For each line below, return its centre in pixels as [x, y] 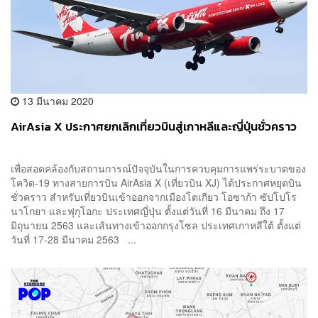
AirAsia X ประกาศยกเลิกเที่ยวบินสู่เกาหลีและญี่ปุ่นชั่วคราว [154, 127]
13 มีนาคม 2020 [56, 101]
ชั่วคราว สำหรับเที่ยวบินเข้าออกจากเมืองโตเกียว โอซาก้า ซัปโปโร [154, 197]
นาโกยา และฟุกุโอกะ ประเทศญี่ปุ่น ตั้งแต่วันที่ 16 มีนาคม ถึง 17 [148, 211]
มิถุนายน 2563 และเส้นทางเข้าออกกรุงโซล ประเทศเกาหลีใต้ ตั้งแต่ [156, 225]
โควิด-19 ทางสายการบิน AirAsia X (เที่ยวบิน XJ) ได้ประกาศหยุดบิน [156, 183]
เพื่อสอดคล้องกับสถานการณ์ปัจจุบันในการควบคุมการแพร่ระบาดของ [158, 169]
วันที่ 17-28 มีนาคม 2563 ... [73, 240]
